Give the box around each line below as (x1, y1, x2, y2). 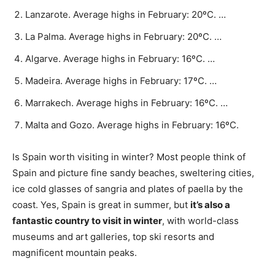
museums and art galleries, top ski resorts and (12, 231, 214, 242)
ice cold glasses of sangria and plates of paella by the (12, 183, 243, 195)
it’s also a (190, 199, 230, 211)
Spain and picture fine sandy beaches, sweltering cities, (12, 167, 254, 179)
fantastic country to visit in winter (12, 215, 162, 227)
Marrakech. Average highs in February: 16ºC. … (25, 97, 228, 109)
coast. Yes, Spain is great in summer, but (12, 199, 190, 211)
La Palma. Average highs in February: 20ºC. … (25, 31, 222, 42)
